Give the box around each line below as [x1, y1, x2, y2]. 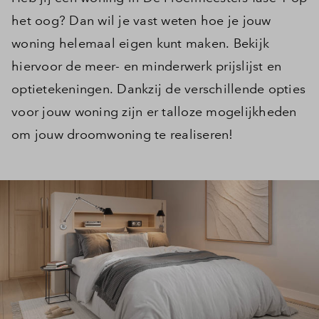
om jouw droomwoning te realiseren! [11, 126, 237, 142]
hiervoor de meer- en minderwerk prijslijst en [11, 58, 282, 74]
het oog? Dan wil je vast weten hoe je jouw [11, 12, 271, 28]
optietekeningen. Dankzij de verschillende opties [11, 80, 305, 97]
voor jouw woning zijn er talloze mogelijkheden [11, 103, 297, 120]
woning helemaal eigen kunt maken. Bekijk [11, 35, 269, 51]
